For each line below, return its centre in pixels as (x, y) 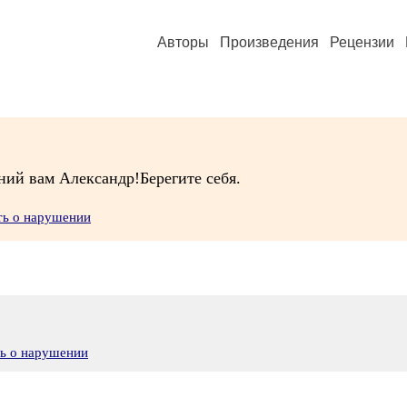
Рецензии (362, 42)
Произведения (269, 42)
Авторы (183, 42)
